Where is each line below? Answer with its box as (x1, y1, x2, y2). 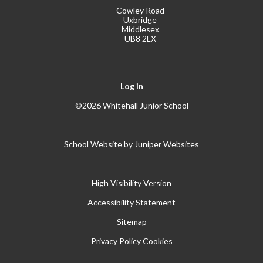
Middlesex (121, 23, 159, 34)
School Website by (64, 139, 134, 149)
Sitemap (116, 216, 147, 227)
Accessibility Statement (87, 197, 176, 207)
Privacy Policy (90, 235, 141, 246)
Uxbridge (123, 14, 157, 25)
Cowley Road (116, 5, 164, 15)
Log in (120, 80, 143, 91)
